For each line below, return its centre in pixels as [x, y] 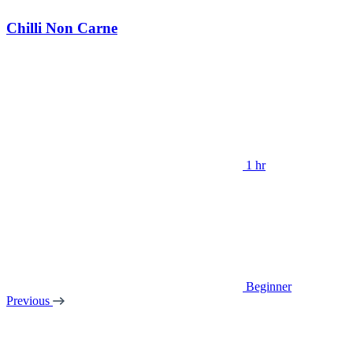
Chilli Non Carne [62, 28]
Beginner [269, 287]
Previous [30, 301]
